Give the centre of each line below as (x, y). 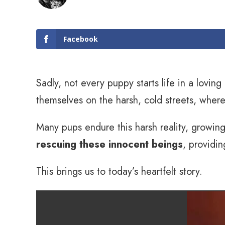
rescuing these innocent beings (109, 144)
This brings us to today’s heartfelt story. (119, 172)
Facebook (81, 39)
